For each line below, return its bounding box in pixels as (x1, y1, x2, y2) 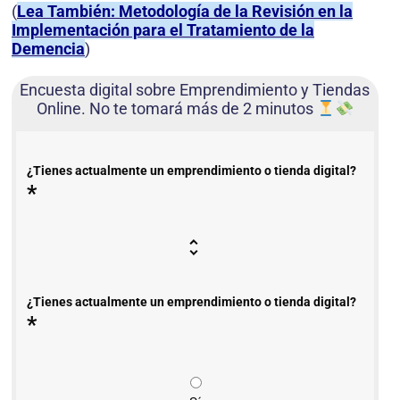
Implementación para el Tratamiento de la (12, 21, 314, 40)
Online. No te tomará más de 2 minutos (36, 99, 317, 119)
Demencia (12, 39, 85, 59)
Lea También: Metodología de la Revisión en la (17, 2, 353, 21)
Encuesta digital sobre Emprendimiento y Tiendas (20, 80, 371, 100)
